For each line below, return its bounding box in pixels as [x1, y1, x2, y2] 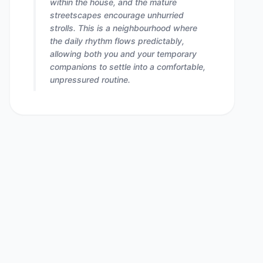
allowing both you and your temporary [50, 49, 197, 59]
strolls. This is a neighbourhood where [50, 23, 197, 33]
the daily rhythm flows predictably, [50, 36, 184, 46]
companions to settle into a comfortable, [50, 62, 205, 72]
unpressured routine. [50, 75, 130, 85]
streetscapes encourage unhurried [50, 10, 184, 20]
